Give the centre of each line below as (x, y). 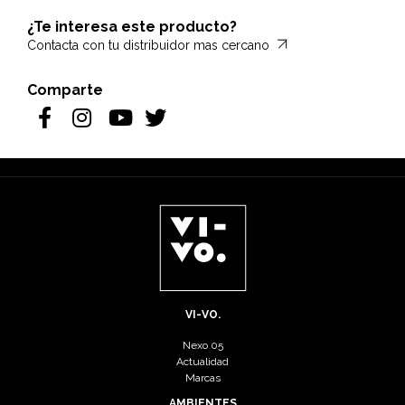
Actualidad (202, 362)
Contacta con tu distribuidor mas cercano (150, 46)
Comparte (65, 90)
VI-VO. (202, 315)
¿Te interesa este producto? (132, 27)
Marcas (202, 378)
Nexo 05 (202, 346)
